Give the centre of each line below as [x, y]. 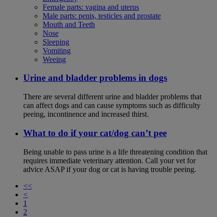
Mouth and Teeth [69, 24]
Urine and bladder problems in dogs [95, 78]
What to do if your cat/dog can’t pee [95, 133]
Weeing [54, 59]
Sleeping [56, 42]
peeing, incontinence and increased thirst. [86, 114]
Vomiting [57, 50]
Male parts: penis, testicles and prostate [102, 15]
